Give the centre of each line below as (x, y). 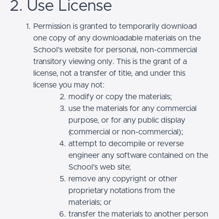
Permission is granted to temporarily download (115, 26)
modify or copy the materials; (120, 97)
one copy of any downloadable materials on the (117, 38)
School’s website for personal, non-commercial (115, 50)
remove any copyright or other (123, 179)
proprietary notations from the (122, 190)
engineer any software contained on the (138, 155)
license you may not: (69, 85)
